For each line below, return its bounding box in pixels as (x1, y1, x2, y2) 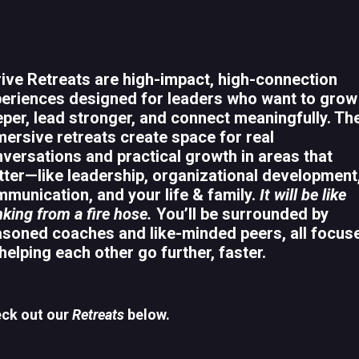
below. (124, 306, 174, 323)
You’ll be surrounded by (152, 204, 329, 224)
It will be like (256, 185, 347, 204)
